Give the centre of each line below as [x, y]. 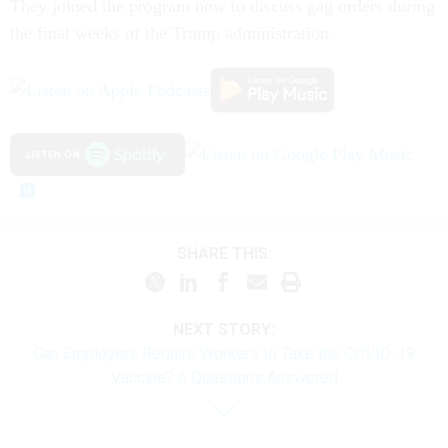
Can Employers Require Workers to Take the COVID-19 [224, 353]
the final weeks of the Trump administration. [172, 33]
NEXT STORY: [224, 329]
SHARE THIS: [229, 254]
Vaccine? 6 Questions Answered [224, 377]
